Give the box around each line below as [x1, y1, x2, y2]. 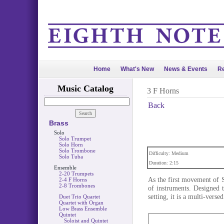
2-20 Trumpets [58, 170, 93, 176]
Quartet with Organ [58, 199, 103, 205]
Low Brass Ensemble [58, 205, 107, 211]
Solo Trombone [58, 147, 95, 153]
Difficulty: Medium [148, 150, 188, 156]
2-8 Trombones [58, 182, 95, 188]
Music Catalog [57, 83, 113, 93]
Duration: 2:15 [148, 160, 178, 165]
